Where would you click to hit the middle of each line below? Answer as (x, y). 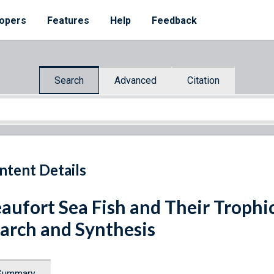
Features (68, 20)
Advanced (135, 80)
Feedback (174, 20)
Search (69, 80)
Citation (203, 80)
